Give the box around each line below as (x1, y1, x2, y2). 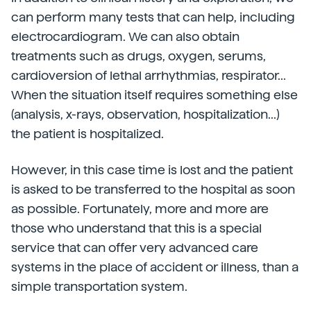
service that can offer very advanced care (11, 240, 258, 255)
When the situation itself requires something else (11, 87, 298, 102)
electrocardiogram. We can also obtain (11, 29, 239, 44)
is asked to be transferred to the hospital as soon (11, 182, 295, 196)
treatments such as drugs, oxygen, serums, (11, 49, 266, 63)
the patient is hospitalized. (11, 126, 164, 141)
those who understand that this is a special (11, 221, 262, 235)
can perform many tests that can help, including (11, 10, 295, 24)
